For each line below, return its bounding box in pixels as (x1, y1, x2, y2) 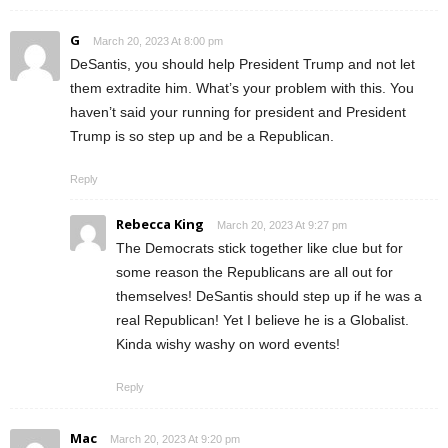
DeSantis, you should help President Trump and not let (70, 56, 415, 72)
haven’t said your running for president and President (70, 104, 406, 120)
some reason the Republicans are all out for (116, 264, 393, 280)
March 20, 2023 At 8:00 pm (93, 35, 223, 47)
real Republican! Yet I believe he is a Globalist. (116, 312, 409, 328)
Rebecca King (116, 215, 204, 233)
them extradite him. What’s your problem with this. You (70, 80, 414, 96)
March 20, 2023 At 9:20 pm (110, 433, 240, 445)
